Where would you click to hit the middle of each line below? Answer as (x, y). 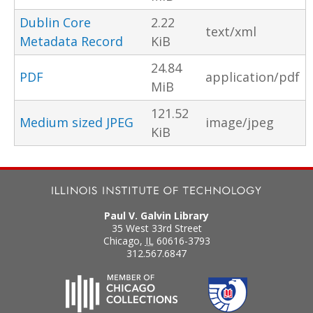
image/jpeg (240, 122)
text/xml (231, 31)
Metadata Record (71, 41)
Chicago (121, 241)
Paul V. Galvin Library (156, 216)
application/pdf (253, 77)
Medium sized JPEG (77, 122)
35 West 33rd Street (156, 228)
